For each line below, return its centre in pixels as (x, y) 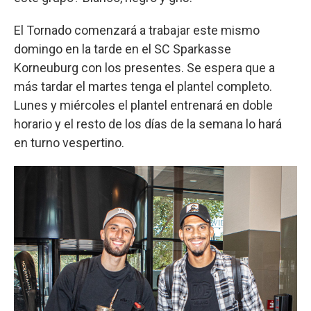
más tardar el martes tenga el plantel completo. (143, 86)
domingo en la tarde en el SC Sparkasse (123, 49)
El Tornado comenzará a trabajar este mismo (137, 30)
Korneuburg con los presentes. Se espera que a (144, 67)
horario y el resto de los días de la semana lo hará (148, 124)
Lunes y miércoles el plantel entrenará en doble (143, 105)
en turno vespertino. (69, 142)
